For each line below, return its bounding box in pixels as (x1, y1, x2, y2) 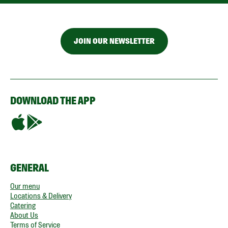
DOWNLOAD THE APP (10, 95, 96, 106)
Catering (10, 201, 36, 210)
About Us (10, 210, 38, 219)
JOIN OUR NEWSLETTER (73, 36, 155, 45)
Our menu (10, 181, 40, 190)
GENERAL (10, 162, 49, 174)
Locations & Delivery (10, 191, 72, 200)
